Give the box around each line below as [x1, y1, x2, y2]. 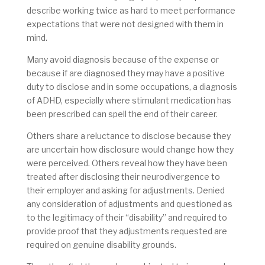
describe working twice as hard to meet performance [26, 5, 235, 16]
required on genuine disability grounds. [26, 240, 178, 250]
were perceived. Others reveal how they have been [26, 158, 227, 169]
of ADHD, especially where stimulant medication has [26, 95, 231, 106]
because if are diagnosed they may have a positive [26, 68, 225, 79]
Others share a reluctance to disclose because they [26, 131, 231, 141]
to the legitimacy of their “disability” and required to [26, 212, 227, 223]
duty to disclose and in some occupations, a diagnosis [26, 82, 237, 92]
